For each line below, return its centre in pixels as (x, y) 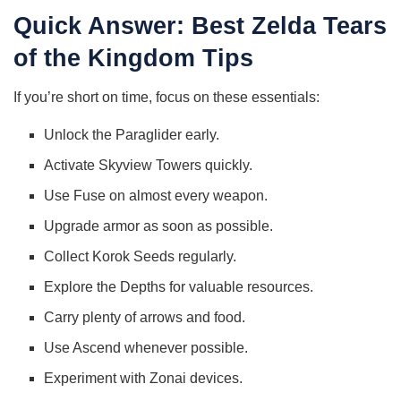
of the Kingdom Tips (133, 57)
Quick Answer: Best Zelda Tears (200, 25)
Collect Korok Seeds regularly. (141, 257)
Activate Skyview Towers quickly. (149, 166)
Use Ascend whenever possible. (146, 348)
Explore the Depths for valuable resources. (179, 287)
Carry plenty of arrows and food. (145, 318)
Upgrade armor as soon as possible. (159, 226)
